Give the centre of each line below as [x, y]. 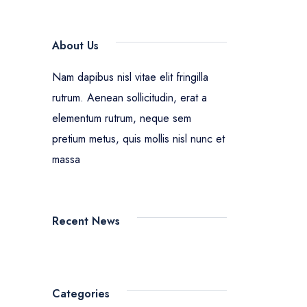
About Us [75, 46]
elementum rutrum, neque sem [122, 118]
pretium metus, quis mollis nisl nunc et [138, 139]
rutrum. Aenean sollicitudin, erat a [130, 98]
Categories [81, 294]
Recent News [86, 221]
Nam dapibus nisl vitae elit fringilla [130, 77]
